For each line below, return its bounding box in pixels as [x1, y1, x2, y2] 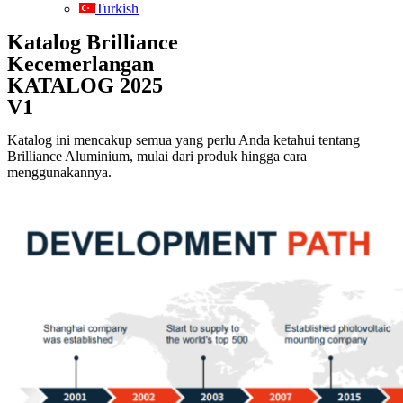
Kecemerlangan [7, 52, 154, 76]
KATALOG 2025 [7, 74, 163, 97]
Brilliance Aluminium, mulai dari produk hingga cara [7, 148, 307, 164]
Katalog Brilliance [7, 31, 178, 54]
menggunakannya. [7, 165, 112, 180]
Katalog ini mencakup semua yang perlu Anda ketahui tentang [7, 132, 360, 148]
